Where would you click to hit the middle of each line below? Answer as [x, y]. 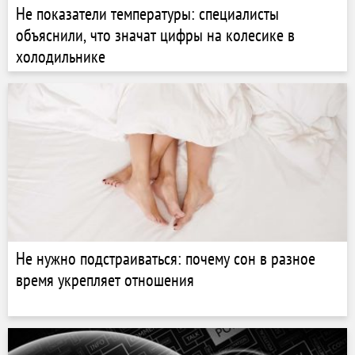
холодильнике [61, 56]
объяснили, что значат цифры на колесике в [155, 35]
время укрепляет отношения [105, 280]
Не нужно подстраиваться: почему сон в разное [166, 258]
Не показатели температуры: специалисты [147, 13]
